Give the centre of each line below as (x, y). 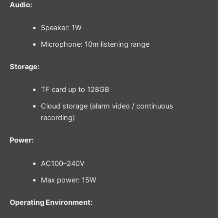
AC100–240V (63, 163)
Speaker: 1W (61, 28)
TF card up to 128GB (75, 90)
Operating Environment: (51, 202)
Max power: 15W (68, 180)
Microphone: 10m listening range (95, 45)
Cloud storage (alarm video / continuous (107, 106)
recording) (58, 118)
